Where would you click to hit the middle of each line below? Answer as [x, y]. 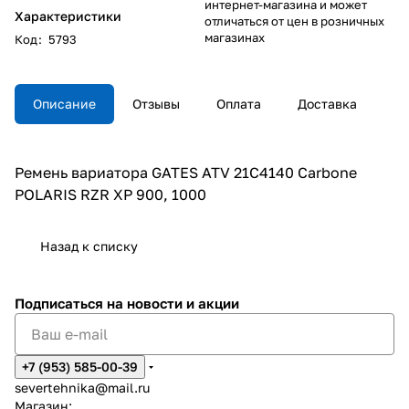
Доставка [327, 103]
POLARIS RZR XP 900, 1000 [110, 194]
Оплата [239, 103]
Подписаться [61, 303]
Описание [64, 103]
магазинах [235, 37]
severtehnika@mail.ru [82, 388]
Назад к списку [89, 246]
